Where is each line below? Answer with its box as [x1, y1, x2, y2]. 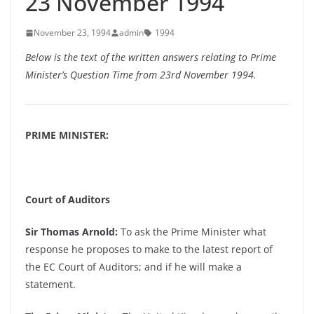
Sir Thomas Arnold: [25, 225, 118, 238]
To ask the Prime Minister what [118, 225, 266, 238]
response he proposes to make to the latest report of [25, 243, 273, 256]
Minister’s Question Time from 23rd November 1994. [25, 68, 257, 81]
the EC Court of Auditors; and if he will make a [25, 260, 242, 273]
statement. [25, 278, 76, 291]
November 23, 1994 [34, 27, 111, 39]
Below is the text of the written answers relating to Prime [25, 50, 276, 64]
